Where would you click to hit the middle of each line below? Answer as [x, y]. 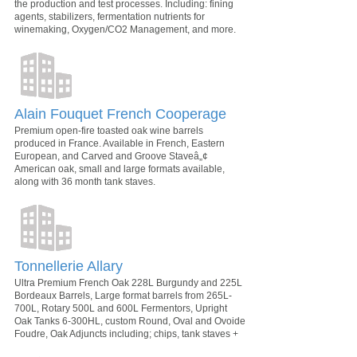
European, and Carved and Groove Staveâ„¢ [111, 156]
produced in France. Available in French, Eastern [120, 143]
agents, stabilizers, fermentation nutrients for [110, 16]
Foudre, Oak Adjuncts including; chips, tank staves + [126, 333]
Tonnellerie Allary [69, 266]
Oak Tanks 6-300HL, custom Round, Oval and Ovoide [130, 321]
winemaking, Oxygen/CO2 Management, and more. [125, 29]
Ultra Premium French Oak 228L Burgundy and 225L [128, 282]
